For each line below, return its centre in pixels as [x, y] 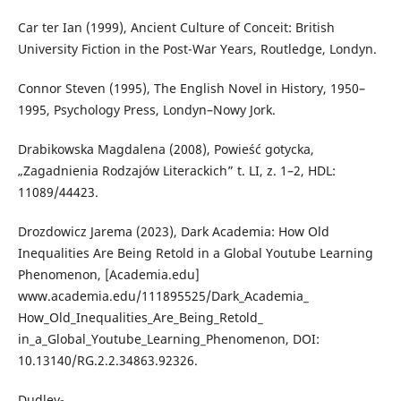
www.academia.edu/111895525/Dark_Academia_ [163, 295]
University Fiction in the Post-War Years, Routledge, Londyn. [197, 48]
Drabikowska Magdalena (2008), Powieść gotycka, [166, 149]
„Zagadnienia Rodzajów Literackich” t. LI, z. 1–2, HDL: [176, 170]
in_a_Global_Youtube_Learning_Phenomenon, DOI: [168, 338]
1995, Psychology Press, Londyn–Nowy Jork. [146, 109]
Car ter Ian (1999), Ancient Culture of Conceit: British [176, 27]
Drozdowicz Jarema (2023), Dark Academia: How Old [173, 231]
